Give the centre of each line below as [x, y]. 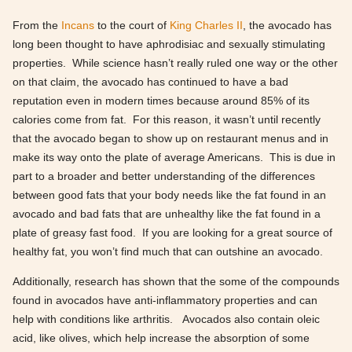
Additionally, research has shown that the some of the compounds [176, 281]
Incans [78, 25]
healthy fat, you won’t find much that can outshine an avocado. [168, 251]
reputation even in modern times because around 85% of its [161, 100]
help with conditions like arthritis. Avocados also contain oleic [166, 319]
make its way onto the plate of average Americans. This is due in [174, 157]
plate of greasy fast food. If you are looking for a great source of [172, 232]
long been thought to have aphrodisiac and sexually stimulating [169, 44]
